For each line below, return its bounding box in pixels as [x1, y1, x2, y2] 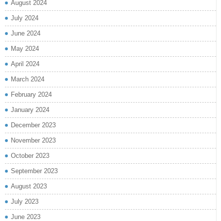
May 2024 [11, 44, 39, 52]
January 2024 [11, 106, 49, 113]
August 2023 [11, 182, 47, 190]
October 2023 [11, 151, 49, 159]
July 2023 [11, 197, 38, 205]
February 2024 [11, 90, 52, 98]
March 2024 [11, 75, 44, 83]
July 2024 [11, 14, 38, 22]
